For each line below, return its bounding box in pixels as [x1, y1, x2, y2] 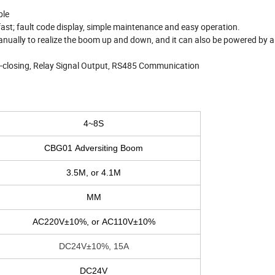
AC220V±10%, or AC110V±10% [32, 217, 155, 227]
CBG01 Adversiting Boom [44, 143, 143, 153]
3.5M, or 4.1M [66, 168, 121, 178]
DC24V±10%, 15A [58, 241, 129, 252]
